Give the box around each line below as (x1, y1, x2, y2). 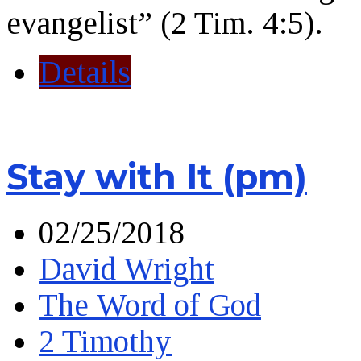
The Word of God (39, 287, 261, 322)
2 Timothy (39, 323, 172, 359)
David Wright (39, 251, 214, 286)
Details (39, 54, 131, 89)
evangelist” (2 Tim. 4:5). (6, 5, 323, 40)
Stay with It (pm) (6, 155, 307, 198)
